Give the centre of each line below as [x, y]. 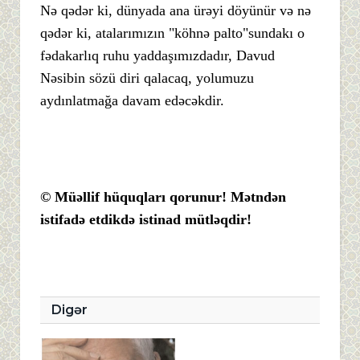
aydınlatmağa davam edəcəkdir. [132, 101]
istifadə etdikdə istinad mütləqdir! [146, 220]
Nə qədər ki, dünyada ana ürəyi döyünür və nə [176, 11]
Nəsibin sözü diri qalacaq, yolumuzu [147, 78]
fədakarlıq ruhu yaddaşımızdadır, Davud [157, 56]
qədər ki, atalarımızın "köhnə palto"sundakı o [172, 33]
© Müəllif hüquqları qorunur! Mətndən [163, 197]
